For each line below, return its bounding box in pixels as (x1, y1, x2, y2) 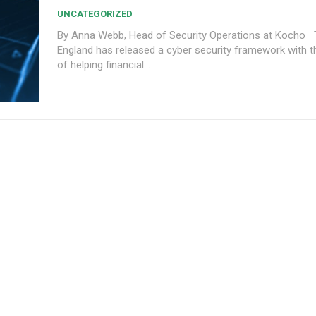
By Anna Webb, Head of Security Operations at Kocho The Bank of (57, 28, 308, 42)
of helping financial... (57, 58, 150, 71)
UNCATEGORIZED (57, 8, 133, 19)
